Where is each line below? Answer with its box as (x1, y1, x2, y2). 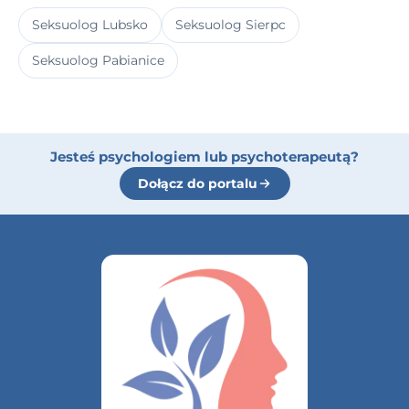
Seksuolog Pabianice (32, 51, 164, 68)
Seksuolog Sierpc (175, 16, 286, 33)
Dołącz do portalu (137, 175, 257, 191)
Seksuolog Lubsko (32, 16, 148, 33)
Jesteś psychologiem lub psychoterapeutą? (50, 148, 359, 165)
